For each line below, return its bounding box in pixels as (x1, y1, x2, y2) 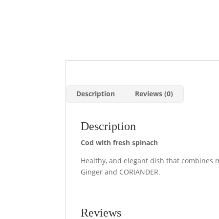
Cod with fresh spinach (81, 138, 158, 147)
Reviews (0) (135, 89, 174, 98)
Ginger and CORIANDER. (81, 167, 161, 176)
